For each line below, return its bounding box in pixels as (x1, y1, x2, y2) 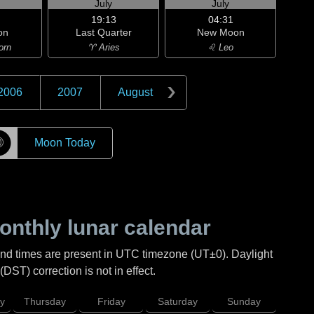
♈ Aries (87, 42, 120, 53)
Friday (97, 296, 125, 307)
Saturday (158, 296, 198, 307)
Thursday (23, 296, 66, 307)
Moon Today (34, 137, 95, 149)
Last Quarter (75, 27, 132, 38)
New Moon (196, 27, 245, 38)
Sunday (227, 296, 261, 307)
